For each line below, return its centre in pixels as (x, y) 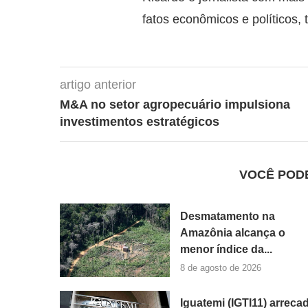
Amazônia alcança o (233, 232)
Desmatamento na (228, 216)
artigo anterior (98, 85)
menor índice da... (226, 249)
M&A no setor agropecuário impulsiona (175, 104)
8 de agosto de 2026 (221, 267)
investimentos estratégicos (140, 122)
